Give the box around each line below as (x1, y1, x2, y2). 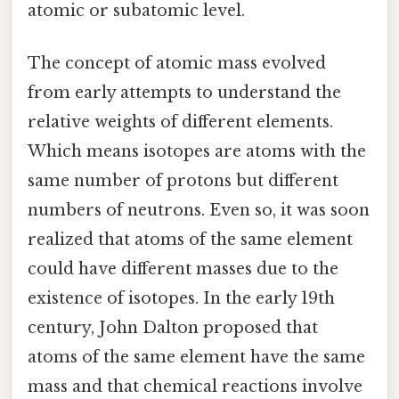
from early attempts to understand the (28, 83, 341, 103)
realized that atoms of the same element (28, 230, 353, 250)
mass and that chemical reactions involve (28, 377, 362, 397)
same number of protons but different (28, 171, 338, 191)
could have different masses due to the (28, 259, 338, 280)
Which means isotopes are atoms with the (28, 142, 366, 162)
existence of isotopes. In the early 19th (28, 289, 335, 309)
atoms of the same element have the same (28, 347, 365, 368)
